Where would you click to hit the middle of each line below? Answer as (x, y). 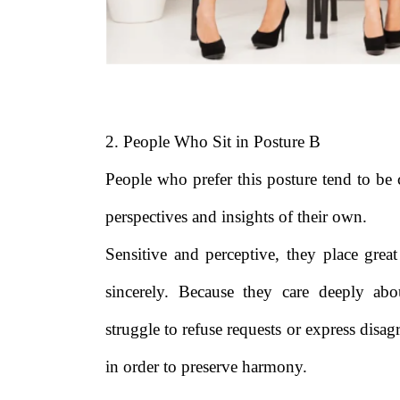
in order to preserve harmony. (206, 367)
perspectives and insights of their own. (236, 217)
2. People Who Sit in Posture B (213, 142)
